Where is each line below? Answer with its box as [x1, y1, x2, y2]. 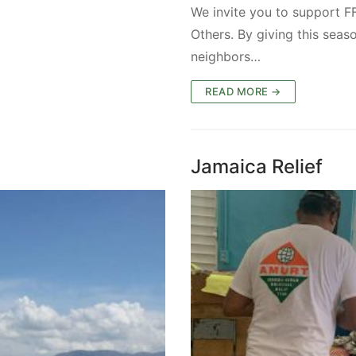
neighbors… [191, 48, 261, 64]
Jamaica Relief [191, 154, 323, 178]
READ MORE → [205, 84, 281, 98]
